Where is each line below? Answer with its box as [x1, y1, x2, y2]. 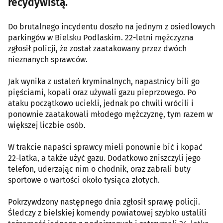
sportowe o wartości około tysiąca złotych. [8, 175, 160, 185]
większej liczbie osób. [8, 120, 86, 130]
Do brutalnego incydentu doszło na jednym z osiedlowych [8, 22, 215, 32]
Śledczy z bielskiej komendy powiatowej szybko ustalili [8, 208, 207, 218]
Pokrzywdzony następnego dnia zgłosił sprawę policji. [8, 197, 200, 207]
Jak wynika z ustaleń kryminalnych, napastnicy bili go [8, 77, 200, 87]
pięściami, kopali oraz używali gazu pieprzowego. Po [8, 88, 196, 98]
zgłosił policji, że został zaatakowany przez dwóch [8, 44, 187, 54]
